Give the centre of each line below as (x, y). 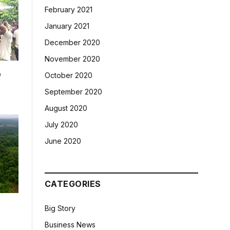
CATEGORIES (73, 184)
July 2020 (61, 124)
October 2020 (69, 75)
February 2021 (69, 9)
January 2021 (67, 26)
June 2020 (63, 141)
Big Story (60, 208)
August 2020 (66, 108)
